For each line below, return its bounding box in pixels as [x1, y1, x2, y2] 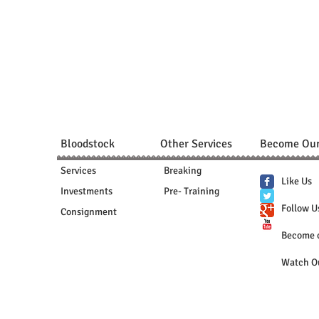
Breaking [164, 164, 202, 177]
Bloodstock [61, 137, 115, 151]
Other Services [160, 137, 232, 151]
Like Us [281, 175, 312, 187]
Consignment [61, 206, 117, 218]
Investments [61, 185, 113, 197]
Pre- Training [164, 185, 219, 197]
